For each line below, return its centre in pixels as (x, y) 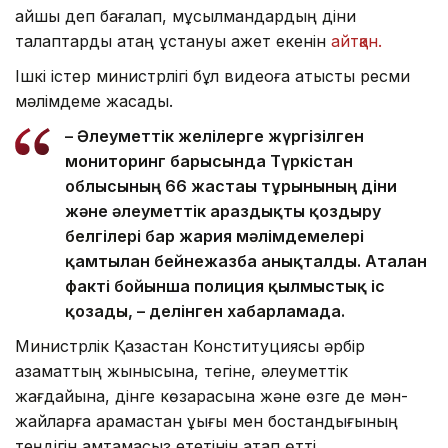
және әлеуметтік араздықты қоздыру (223, 211)
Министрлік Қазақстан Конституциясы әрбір (190, 346)
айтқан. (359, 41)
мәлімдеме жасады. (94, 101)
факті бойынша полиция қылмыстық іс (225, 286)
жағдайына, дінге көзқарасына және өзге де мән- (211, 396)
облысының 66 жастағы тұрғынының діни (231, 186)
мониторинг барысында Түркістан (209, 161)
